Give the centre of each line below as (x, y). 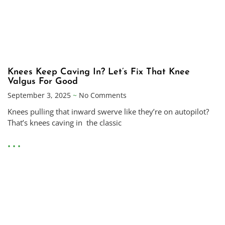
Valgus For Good (43, 82)
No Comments (102, 95)
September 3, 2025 (40, 95)
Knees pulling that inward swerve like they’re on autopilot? (108, 112)
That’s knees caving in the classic (65, 123)
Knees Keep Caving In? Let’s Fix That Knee (99, 72)
